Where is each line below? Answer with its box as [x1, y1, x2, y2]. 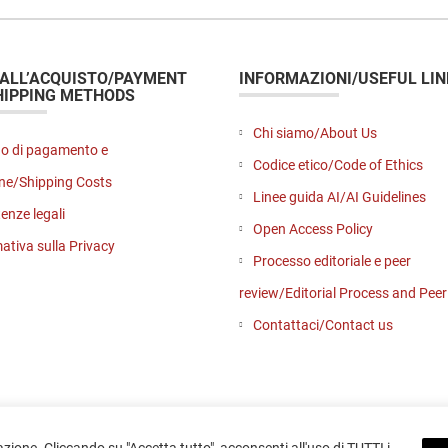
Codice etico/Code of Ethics [253, 156, 423, 173]
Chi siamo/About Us [253, 124, 377, 141]
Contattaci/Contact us [253, 316, 393, 333]
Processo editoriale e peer [253, 252, 411, 269]
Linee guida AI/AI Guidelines [253, 188, 426, 205]
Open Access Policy [253, 220, 373, 237]
